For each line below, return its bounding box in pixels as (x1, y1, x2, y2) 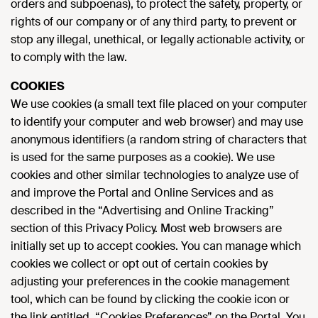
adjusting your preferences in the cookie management (11, 274, 290, 289)
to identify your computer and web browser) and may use (11, 114, 303, 129)
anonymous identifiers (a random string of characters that (11, 132, 307, 147)
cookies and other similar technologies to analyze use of (11, 168, 299, 182)
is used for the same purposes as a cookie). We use (11, 150, 275, 165)
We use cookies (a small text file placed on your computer (11, 97, 307, 111)
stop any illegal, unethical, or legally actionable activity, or (11, 32, 305, 47)
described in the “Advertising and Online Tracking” (11, 203, 274, 218)
